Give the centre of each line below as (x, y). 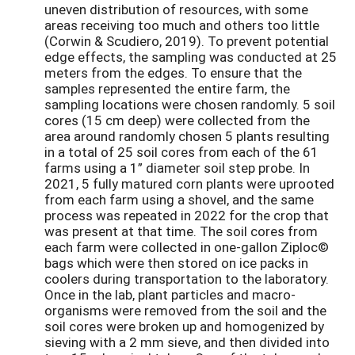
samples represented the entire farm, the (167, 89)
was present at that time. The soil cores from (181, 231)
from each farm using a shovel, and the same (179, 200)
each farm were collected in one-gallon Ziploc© (187, 247)
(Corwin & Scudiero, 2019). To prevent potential (187, 41)
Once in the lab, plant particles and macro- (170, 295)
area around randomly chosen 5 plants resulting (187, 136)
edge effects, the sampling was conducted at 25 (191, 57)
